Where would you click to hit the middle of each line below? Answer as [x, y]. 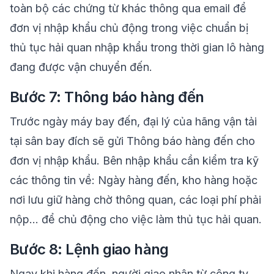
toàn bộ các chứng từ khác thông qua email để [128, 8]
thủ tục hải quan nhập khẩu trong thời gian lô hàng [137, 47]
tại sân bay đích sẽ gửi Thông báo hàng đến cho [132, 141]
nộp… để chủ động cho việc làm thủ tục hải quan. [136, 219]
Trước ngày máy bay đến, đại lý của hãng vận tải [133, 121]
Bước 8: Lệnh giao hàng [91, 249]
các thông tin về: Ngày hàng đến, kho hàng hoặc [134, 180]
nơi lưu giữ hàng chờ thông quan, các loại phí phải [135, 200]
